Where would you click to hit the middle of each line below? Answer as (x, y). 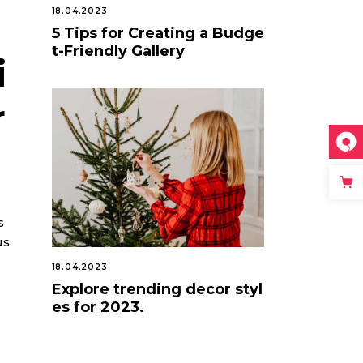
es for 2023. (98, 307)
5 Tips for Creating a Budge (158, 33)
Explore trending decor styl (157, 289)
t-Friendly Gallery (118, 51)
